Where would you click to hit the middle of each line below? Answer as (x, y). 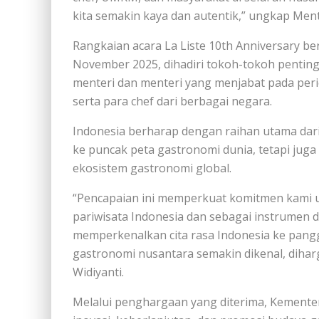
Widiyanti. (98, 272)
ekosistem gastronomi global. (152, 168)
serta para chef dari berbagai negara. (172, 101)
